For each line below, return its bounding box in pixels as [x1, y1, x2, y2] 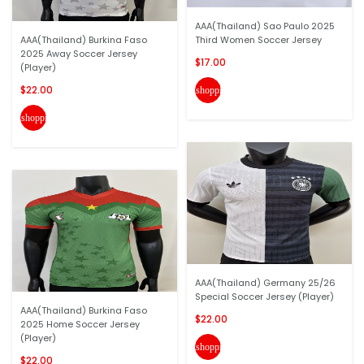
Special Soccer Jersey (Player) [195, 290, 334, 303]
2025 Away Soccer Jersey [20, 47, 137, 60]
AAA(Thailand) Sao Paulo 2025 [195, 19, 335, 32]
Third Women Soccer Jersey [195, 33, 322, 46]
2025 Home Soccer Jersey [20, 318, 140, 331]
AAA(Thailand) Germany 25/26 [195, 276, 336, 289]
